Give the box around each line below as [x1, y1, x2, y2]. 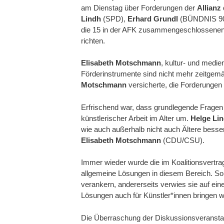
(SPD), [101, 14, 127, 23]
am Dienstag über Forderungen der [81, 3, 197, 12]
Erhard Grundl [127, 14, 178, 23]
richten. [81, 36, 105, 45]
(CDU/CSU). [161, 135, 204, 144]
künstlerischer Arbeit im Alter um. [81, 113, 190, 122]
